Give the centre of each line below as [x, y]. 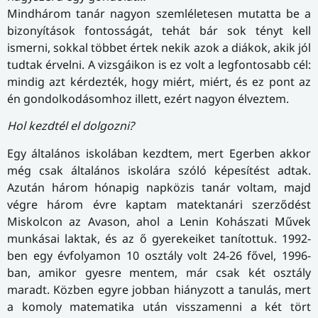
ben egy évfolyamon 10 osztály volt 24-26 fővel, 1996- [159, 255]
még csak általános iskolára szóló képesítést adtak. [159, 170]
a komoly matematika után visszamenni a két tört [159, 306]
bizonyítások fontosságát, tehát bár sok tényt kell [159, 30]
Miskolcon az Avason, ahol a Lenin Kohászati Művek [159, 221]
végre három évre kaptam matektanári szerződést [159, 204]
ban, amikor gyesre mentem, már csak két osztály [159, 272]
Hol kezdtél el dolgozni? [71, 126]
